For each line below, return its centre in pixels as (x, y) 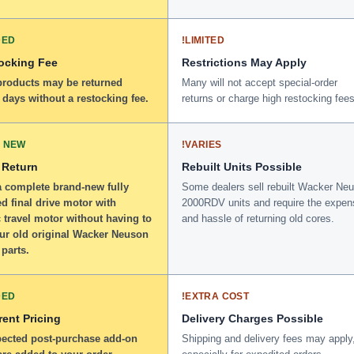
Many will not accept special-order (260, 82)
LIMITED (205, 40)
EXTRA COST (217, 296)
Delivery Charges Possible (252, 318)
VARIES (203, 144)
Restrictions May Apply (244, 62)
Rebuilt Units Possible (242, 166)
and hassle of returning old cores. (258, 218)
